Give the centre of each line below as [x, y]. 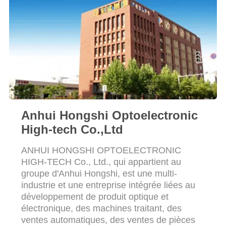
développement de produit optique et [95, 196]
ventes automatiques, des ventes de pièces [108, 220]
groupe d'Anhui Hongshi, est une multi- [99, 173]
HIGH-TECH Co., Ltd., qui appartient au [101, 162]
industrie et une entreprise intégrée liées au [108, 185]
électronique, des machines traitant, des [101, 208]
